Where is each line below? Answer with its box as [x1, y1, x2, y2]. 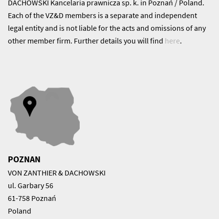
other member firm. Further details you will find [8, 35, 165, 45]
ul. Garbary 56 [8, 180, 53, 190]
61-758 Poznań [8, 193, 56, 203]
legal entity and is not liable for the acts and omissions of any [8, 22, 206, 33]
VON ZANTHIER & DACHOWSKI [8, 167, 106, 177]
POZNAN [8, 153, 41, 165]
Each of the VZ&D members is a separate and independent [8, 10, 197, 20]
